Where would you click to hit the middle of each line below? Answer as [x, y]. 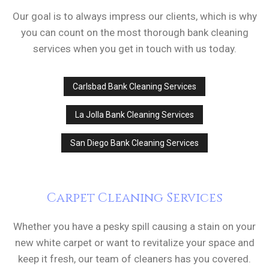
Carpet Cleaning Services [134, 198]
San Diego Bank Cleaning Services [134, 143]
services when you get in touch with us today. [134, 49]
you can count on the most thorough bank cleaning [134, 33]
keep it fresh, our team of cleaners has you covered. [134, 259]
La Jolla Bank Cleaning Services [134, 115]
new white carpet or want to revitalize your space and [134, 243]
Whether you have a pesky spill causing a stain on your [134, 227]
